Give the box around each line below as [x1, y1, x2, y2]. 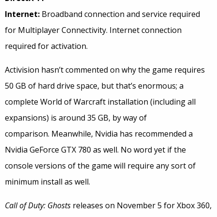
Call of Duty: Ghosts [5, 200, 73, 211]
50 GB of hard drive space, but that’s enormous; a [5, 80, 184, 92]
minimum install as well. [5, 176, 90, 187]
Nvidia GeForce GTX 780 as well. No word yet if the [5, 144, 186, 155]
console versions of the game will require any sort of [5, 160, 196, 171]
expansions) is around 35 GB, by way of [5, 112, 147, 124]
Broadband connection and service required [40, 9, 200, 20]
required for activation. [5, 41, 88, 52]
